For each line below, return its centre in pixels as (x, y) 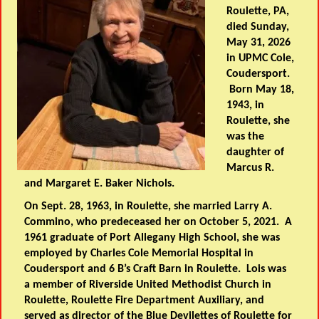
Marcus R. (251, 168)
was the (246, 137)
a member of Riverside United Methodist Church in (148, 285)
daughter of (256, 153)
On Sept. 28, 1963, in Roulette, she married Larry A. (148, 207)
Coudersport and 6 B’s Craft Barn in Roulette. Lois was (156, 270)
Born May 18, (261, 90)
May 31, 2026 (259, 43)
